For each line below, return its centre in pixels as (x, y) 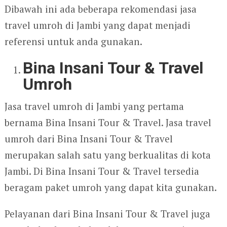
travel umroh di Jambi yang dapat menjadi (97, 25)
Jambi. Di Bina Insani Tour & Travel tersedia (102, 171)
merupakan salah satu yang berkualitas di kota (107, 155)
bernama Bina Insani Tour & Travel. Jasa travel (108, 123)
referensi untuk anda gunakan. (73, 42)
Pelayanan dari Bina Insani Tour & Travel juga (107, 214)
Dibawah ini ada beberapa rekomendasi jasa (100, 9)
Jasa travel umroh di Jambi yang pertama (94, 106)
